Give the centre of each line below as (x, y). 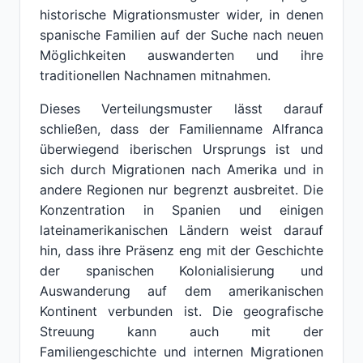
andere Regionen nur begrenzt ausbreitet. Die (181, 190)
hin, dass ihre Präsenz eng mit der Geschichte (181, 250)
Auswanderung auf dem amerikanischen (181, 291)
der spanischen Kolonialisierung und (181, 271)
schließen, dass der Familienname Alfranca (181, 129)
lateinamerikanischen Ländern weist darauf (181, 230)
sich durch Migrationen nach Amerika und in (181, 169)
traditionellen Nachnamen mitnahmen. (155, 75)
